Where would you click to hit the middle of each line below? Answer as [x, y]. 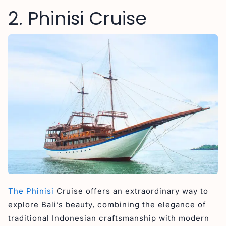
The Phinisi [31, 191]
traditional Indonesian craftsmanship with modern [109, 218]
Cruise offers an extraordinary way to [131, 191]
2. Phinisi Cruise [77, 19]
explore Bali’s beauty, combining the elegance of [107, 205]
